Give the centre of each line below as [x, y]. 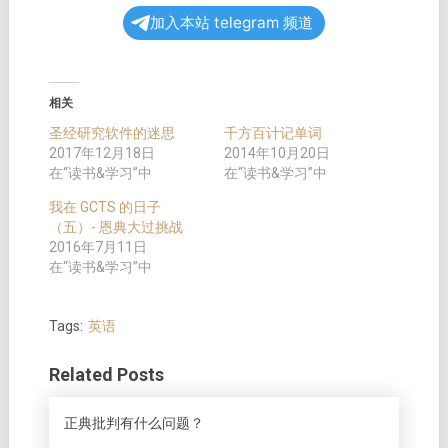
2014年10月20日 [276, 153]
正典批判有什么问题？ [133, 423]
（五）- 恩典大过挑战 [115, 227]
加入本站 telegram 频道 [231, 23]
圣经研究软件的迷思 [111, 133]
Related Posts [106, 375]
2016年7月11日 [97, 247]
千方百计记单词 [272, 133]
